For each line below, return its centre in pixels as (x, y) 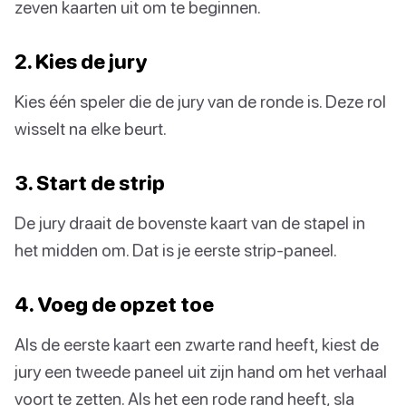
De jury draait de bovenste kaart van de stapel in (190, 223)
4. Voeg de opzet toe (114, 304)
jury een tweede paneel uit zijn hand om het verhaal (201, 372)
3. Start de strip (90, 183)
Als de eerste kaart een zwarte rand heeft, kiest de (197, 344)
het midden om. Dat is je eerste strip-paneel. (176, 250)
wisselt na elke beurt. (91, 129)
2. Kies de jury (81, 62)
